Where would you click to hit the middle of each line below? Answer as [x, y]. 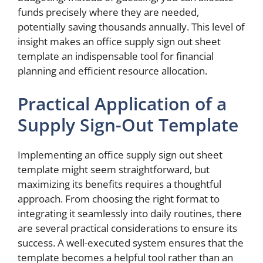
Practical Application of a [122, 103]
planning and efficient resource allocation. [112, 71]
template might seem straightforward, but [114, 169]
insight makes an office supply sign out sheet [119, 41]
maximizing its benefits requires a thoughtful [119, 184]
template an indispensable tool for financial [116, 56]
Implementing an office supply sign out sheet [120, 154]
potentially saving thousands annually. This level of [131, 27]
